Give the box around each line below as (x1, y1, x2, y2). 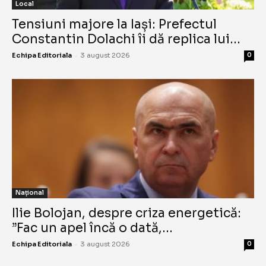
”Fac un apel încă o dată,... (12, 220, 173, 236)
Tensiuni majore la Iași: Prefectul (12, 16, 217, 32)
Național (15, 189, 44, 197)
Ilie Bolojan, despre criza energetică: (12, 205, 241, 221)
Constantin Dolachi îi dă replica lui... (12, 31, 240, 47)
